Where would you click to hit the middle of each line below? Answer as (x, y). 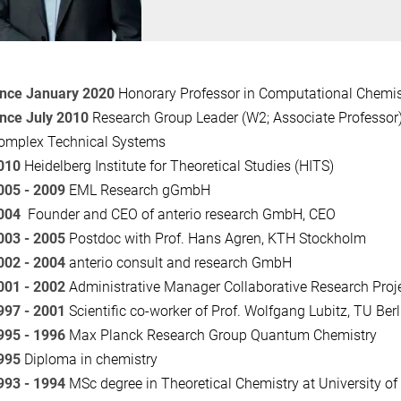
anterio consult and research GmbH (178, 262)
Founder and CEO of (90, 214)
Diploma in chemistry (90, 359)
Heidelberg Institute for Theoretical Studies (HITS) (177, 166)
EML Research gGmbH (139, 190)
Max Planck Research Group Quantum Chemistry (222, 335)
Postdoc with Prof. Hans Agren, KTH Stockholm (215, 238)
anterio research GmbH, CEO (246, 214)
